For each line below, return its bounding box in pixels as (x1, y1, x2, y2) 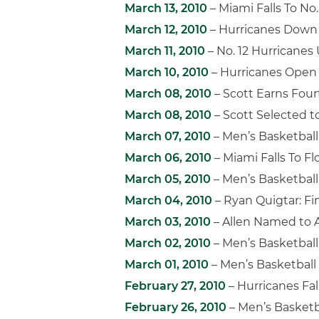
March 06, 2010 (125, 151, 211, 164)
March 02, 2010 (125, 236, 211, 250)
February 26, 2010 (125, 300, 226, 314)
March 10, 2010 (125, 66, 209, 79)
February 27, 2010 (125, 279, 226, 293)
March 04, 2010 (125, 194, 212, 207)
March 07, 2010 (125, 130, 211, 143)
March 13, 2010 (125, 1, 207, 15)
